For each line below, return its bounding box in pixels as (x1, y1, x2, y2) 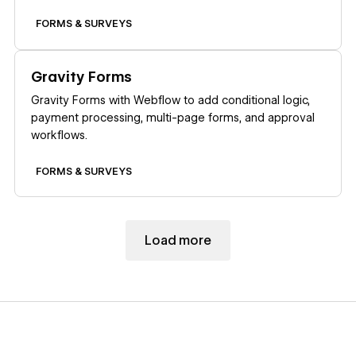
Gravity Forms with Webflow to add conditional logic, (31, 94, 311, 107)
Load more (145, 232, 211, 248)
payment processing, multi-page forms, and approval (31, 111, 315, 125)
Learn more (14, 52, 79, 68)
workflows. (31, 129, 88, 142)
